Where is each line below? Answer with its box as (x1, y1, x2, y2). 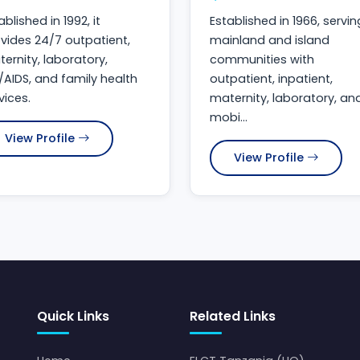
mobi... (210, 109, 247, 126)
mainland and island (210, 32, 329, 49)
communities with (210, 51, 314, 68)
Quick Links (37, 307, 109, 326)
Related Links (190, 307, 276, 326)
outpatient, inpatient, (210, 71, 333, 88)
